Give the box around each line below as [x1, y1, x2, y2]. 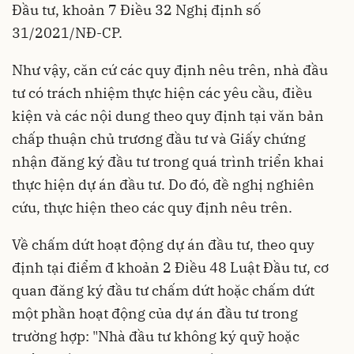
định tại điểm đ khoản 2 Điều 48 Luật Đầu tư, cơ [12, 258, 329, 277]
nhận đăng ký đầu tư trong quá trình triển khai [12, 153, 324, 171]
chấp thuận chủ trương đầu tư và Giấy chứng [12, 130, 306, 148]
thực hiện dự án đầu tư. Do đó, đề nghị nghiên [12, 175, 314, 194]
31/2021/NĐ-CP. [12, 24, 122, 42]
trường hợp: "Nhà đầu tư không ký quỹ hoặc [12, 327, 299, 345]
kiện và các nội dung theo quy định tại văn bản [12, 107, 324, 125]
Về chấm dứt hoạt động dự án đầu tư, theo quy [12, 235, 314, 254]
